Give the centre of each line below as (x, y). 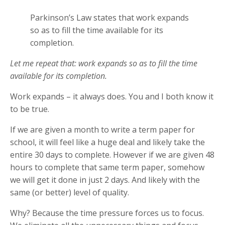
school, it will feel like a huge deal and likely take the (107, 142)
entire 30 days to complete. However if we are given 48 (112, 154)
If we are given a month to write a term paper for (102, 129)
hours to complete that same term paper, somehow (107, 167)
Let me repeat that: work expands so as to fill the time (104, 63)
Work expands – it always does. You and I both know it (112, 96)
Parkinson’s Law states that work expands (109, 17)
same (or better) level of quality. (70, 192)
